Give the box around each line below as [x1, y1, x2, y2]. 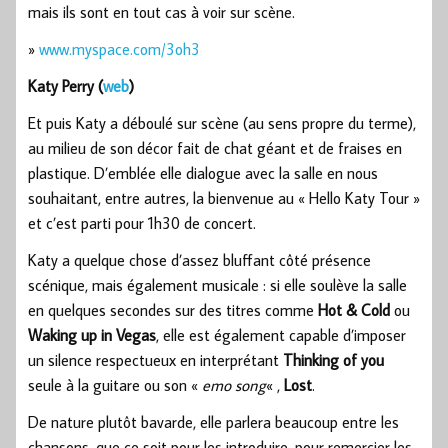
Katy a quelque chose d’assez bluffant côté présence [28, 249, 371, 270]
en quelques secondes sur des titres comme [28, 299, 318, 320]
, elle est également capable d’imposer [156, 324, 406, 345]
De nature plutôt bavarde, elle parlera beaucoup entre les [28, 411, 399, 432]
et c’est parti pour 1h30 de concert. [28, 212, 256, 233]
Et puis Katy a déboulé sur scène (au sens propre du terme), [28, 112, 416, 133]
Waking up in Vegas [28, 324, 156, 345]
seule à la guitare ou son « [28, 374, 202, 395]
